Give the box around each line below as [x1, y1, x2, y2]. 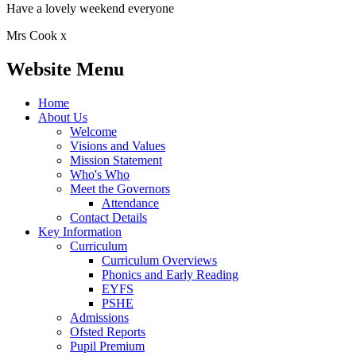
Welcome [70, 124, 117, 138]
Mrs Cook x [6, 28, 67, 42]
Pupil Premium [70, 339, 145, 353]
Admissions [70, 310, 129, 324]
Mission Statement [70, 153, 162, 167]
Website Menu [6, 58, 124, 79]
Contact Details [70, 210, 147, 224]
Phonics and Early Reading [102, 267, 238, 281]
